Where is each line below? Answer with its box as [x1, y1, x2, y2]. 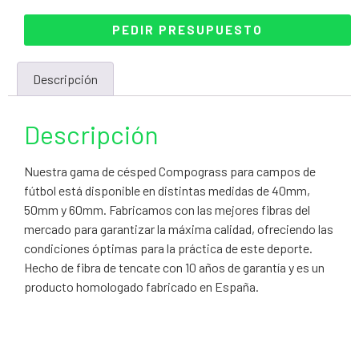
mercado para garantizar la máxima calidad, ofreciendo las [24, 221, 333, 237]
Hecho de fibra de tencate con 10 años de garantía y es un [24, 260, 325, 276]
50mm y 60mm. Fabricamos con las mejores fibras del [24, 202, 310, 218]
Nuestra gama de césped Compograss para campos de [24, 163, 316, 179]
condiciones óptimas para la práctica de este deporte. [24, 240, 313, 256]
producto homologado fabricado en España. [24, 279, 259, 295]
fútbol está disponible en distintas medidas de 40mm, [24, 183, 310, 199]
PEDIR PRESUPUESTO [112, 22, 263, 37]
